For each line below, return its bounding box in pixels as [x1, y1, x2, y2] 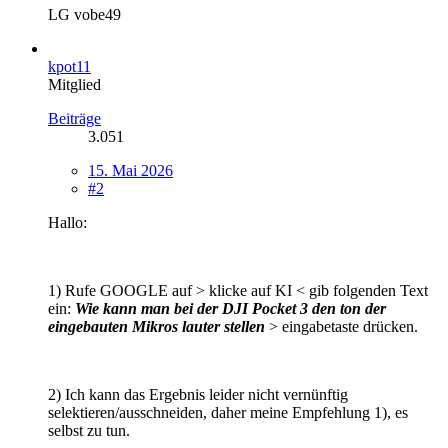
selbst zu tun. [48, 421, 130, 439]
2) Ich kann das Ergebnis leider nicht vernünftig [48, 385, 348, 403]
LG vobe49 [48, 5, 121, 23]
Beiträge [48, 109, 101, 127]
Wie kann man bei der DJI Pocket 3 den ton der [75, 299, 386, 317]
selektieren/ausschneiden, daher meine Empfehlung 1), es [48, 403, 408, 421]
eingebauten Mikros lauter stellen [48, 317, 265, 335]
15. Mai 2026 [88, 161, 173, 179]
